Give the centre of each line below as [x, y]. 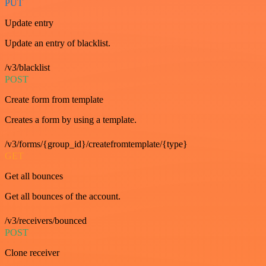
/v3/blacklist [27, 67]
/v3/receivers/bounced [46, 220]
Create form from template [54, 99]
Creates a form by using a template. [71, 119]
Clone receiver [32, 252]
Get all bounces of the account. [63, 196]
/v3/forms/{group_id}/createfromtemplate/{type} [96, 144]
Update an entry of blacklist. [58, 43]
